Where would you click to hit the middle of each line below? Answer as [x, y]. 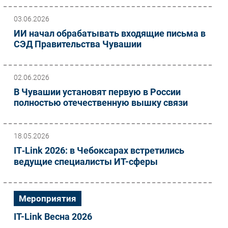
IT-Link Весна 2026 [53, 217]
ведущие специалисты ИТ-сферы [86, 162]
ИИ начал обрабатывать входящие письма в [110, 33]
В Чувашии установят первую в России [97, 92]
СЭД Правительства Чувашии [78, 44]
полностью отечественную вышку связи [101, 103]
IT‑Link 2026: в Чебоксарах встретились [99, 150]
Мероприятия [48, 198]
